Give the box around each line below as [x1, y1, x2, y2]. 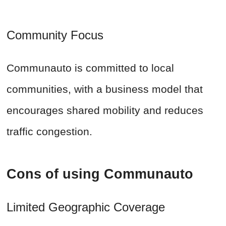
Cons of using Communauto [7, 166, 197, 182]
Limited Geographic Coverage [7, 200, 165, 214]
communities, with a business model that [7, 83, 203, 95]
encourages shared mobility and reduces [7, 104, 203, 117]
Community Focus [7, 28, 110, 42]
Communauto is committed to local [7, 62, 174, 74]
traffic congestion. [7, 126, 92, 138]
